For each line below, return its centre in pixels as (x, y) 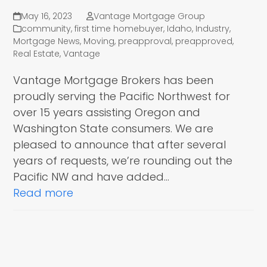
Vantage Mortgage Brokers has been (114, 80)
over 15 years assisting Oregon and (107, 113)
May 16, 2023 (46, 16)
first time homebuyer (119, 29)
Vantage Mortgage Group (149, 16)
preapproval (145, 41)
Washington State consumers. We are (114, 129)
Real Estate (37, 54)
